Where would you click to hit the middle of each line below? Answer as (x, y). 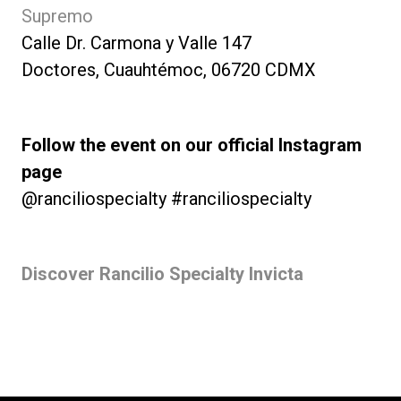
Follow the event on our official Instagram (192, 145)
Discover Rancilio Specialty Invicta (162, 274)
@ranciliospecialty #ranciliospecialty (166, 199)
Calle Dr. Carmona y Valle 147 (137, 43)
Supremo (57, 17)
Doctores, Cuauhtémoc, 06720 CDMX (169, 70)
